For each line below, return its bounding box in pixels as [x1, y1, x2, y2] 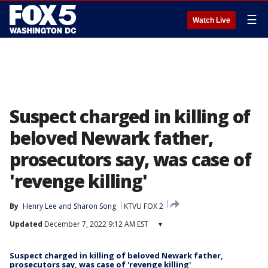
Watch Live [193, 16, 230, 25]
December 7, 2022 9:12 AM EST [42, 219, 148, 229]
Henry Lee [23, 201, 57, 211]
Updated [10, 219, 42, 229]
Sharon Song [74, 201, 116, 211]
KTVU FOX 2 [124, 201, 163, 211]
